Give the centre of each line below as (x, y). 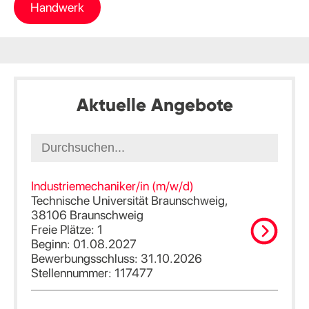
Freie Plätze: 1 (67, 229)
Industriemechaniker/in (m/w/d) (112, 186)
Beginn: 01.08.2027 (84, 243)
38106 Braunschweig (87, 215)
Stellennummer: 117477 (92, 272)
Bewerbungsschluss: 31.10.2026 (117, 258)
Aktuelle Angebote (154, 104)
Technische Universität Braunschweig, (129, 200)
